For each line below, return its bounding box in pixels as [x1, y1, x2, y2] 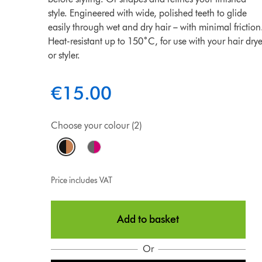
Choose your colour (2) [50, 120, 142, 131]
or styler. [48, 50, 81, 61]
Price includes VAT [50, 175, 112, 185]
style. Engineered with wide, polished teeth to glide [48, 8, 247, 19]
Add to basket [117, 213, 180, 226]
